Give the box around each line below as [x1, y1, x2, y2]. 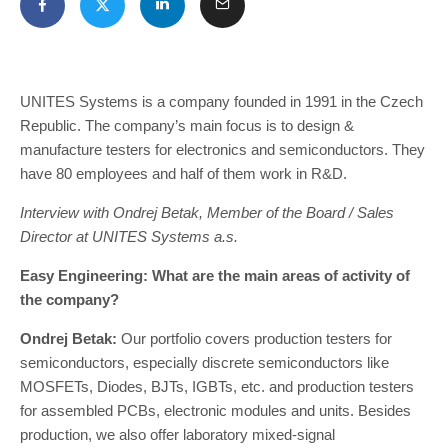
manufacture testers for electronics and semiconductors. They [20, 141, 425, 158]
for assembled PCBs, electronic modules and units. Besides [20, 402, 411, 419]
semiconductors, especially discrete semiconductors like [20, 354, 389, 371]
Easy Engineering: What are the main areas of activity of [20, 267, 410, 284]
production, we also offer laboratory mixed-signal [20, 426, 335, 443]
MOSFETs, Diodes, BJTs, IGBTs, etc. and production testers [20, 378, 414, 395]
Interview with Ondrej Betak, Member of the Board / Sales [20, 204, 394, 221]
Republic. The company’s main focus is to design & [20, 117, 354, 134]
